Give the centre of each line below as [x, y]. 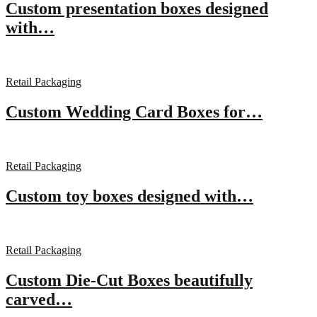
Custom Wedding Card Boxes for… [134, 112]
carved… [39, 299]
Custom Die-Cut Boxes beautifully [129, 280]
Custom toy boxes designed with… [129, 196]
